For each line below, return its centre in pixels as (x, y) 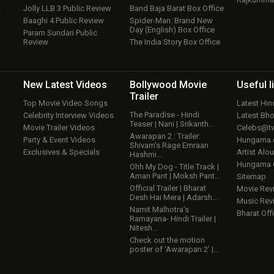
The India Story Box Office (175, 42)
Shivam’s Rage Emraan (169, 146)
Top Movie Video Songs (65, 103)
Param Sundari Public (60, 33)
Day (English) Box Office (172, 30)
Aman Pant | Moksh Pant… (175, 176)
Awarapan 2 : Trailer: (165, 136)
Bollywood (155, 85)
